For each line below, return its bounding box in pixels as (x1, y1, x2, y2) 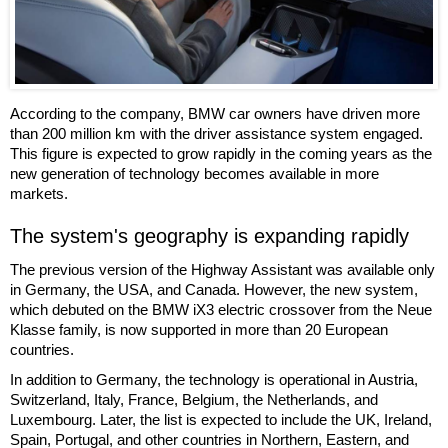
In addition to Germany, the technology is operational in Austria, (10, 370, 418, 388)
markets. (10, 184, 68, 202)
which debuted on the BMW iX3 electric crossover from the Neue (10, 300, 432, 318)
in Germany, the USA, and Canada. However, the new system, (10, 280, 418, 298)
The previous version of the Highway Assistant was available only (10, 260, 435, 278)
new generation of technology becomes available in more (10, 164, 379, 182)
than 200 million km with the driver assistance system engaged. (10, 124, 423, 142)
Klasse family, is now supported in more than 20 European (10, 320, 388, 338)
